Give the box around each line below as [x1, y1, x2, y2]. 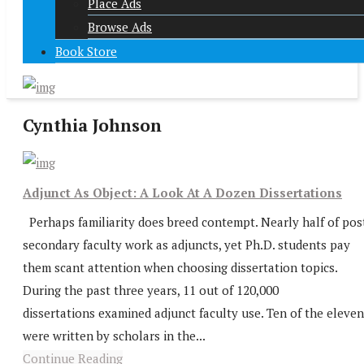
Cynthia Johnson [23, 114, 162, 137]
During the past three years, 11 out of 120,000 [23, 282, 279, 298]
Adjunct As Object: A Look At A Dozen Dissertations [23, 184, 342, 201]
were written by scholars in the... [23, 327, 206, 344]
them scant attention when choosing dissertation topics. [23, 259, 337, 275]
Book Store [55, 43, 117, 59]
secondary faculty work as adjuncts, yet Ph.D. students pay [23, 236, 350, 253]
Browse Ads [88, 19, 152, 35]
